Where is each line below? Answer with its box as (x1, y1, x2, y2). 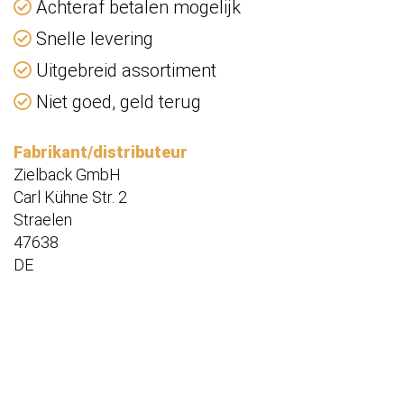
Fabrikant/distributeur (14, 142, 188, 162)
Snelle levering (32, 28, 153, 50)
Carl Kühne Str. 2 (14, 188, 127, 207)
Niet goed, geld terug (32, 91, 201, 114)
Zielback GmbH (14, 165, 121, 185)
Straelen (14, 210, 72, 230)
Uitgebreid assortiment (32, 60, 216, 82)
